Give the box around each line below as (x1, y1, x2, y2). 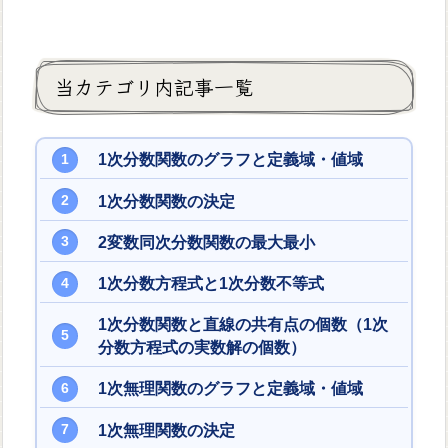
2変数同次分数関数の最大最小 (97, 233, 315, 251)
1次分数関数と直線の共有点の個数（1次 (97, 316, 388, 334)
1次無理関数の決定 (97, 421, 235, 439)
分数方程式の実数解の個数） (97, 339, 306, 357)
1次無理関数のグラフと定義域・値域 (97, 380, 363, 398)
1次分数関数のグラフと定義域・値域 (97, 151, 363, 169)
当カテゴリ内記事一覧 (54, 71, 255, 101)
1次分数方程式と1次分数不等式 (97, 275, 324, 293)
